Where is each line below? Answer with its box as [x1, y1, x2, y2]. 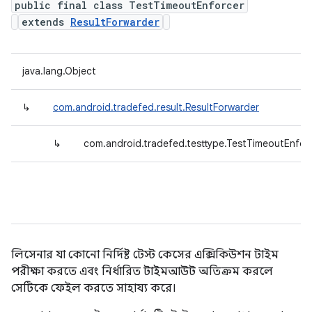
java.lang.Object [22, 65, 96, 77]
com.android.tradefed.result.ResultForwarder [53, 101, 259, 114]
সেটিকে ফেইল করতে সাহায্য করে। [11, 281, 176, 295]
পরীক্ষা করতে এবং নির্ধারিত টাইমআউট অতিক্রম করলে [11, 265, 273, 279]
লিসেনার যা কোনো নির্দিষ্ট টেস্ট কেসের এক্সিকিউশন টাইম [11, 248, 279, 262]
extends [22, 15, 70, 29]
